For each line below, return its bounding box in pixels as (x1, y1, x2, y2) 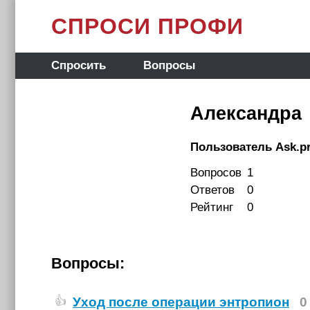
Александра (190, 103, 302, 124)
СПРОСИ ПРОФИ (51, 14, 244, 39)
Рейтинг (190, 201, 233, 214)
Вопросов (190, 166, 241, 179)
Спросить (51, 59, 106, 72)
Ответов (190, 183, 235, 197)
